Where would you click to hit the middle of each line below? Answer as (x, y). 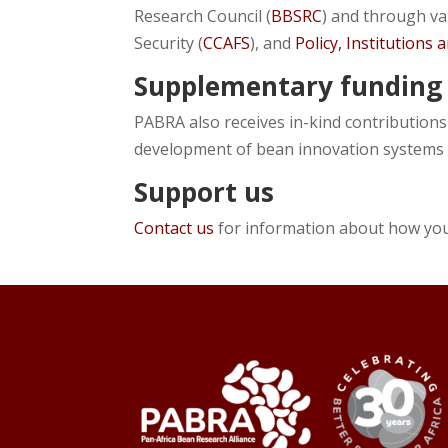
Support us (204, 192)
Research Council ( (203, 16)
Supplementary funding (288, 86)
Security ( (169, 43)
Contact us (174, 228)
